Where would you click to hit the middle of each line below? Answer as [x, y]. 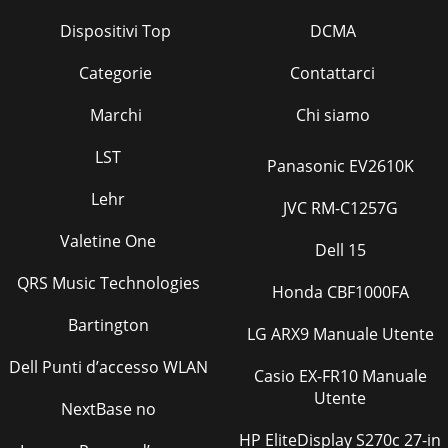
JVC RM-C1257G [340, 208]
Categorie [115, 73]
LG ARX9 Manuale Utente [352, 334]
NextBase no [108, 409]
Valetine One [108, 241]
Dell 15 [340, 250]
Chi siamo [332, 115]
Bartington [108, 325]
